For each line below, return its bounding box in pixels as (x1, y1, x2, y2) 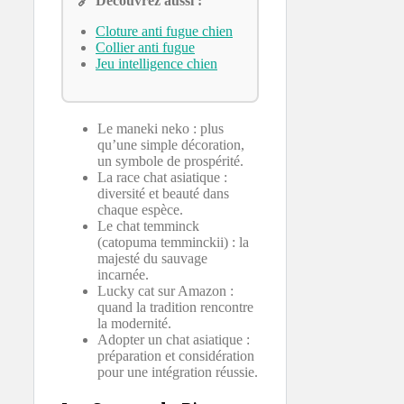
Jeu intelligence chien (96, 55, 217, 71)
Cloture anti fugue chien (96, 23, 233, 39)
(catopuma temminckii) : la (97, 234, 249, 250)
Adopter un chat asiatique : (97, 331, 250, 347)
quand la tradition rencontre (97, 298, 253, 315)
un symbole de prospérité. (97, 152, 243, 169)
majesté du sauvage (97, 250, 207, 266)
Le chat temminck (97, 217, 199, 234)
